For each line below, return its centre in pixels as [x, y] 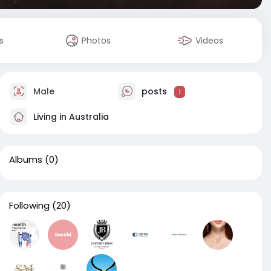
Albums [26, 159]
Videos [210, 41]
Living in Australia [70, 116]
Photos [96, 41]
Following [29, 205]
